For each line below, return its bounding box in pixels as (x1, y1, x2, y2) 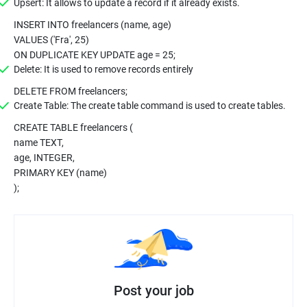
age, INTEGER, (14, 152, 75, 163)
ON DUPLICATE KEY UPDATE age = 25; (14, 49, 175, 60)
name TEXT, (14, 137, 64, 148)
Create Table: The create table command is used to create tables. (14, 100, 286, 111)
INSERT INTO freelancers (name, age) (14, 19, 171, 30)
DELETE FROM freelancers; (14, 86, 127, 97)
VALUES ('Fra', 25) (14, 34, 89, 45)
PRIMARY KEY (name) (14, 167, 107, 178)
